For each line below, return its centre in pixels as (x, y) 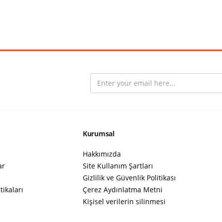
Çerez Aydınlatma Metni (123, 190)
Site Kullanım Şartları (118, 166)
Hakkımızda (102, 154)
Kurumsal (99, 134)
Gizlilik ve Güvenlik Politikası (129, 178)
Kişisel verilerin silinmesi (124, 202)
